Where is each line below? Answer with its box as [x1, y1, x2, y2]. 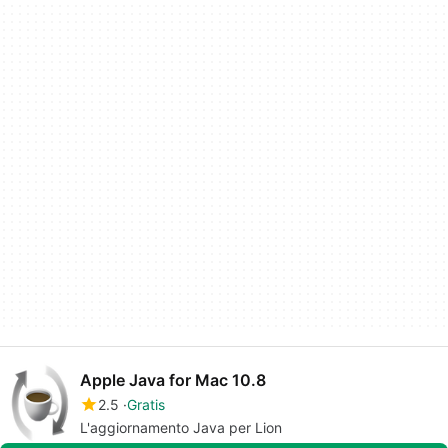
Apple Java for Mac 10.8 [80, 370, 266, 391]
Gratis [127, 396, 165, 414]
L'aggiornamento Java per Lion [80, 419, 282, 437]
